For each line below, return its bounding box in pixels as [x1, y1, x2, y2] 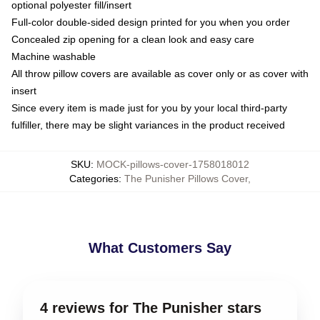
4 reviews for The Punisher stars [40, 300, 261, 316]
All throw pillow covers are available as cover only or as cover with [11, 68, 309, 79]
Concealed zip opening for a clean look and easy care [11, 34, 254, 45]
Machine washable [11, 51, 96, 62]
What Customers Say [89, 240, 231, 256]
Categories [69, 173, 119, 184]
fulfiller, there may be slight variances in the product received [11, 119, 285, 131]
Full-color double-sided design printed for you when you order [11, 16, 290, 28]
